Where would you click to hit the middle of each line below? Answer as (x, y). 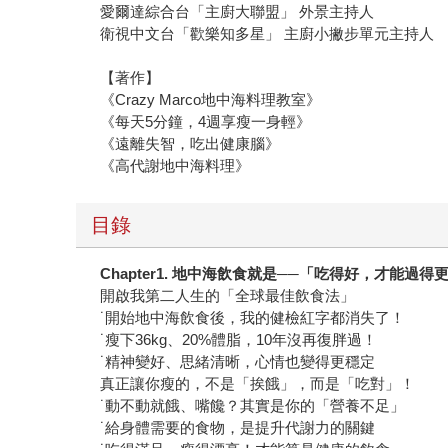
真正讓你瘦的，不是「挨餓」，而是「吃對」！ (258, 383)
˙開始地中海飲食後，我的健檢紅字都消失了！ (253, 317)
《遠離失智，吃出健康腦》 (190, 143)
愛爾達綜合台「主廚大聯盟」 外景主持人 (237, 11)
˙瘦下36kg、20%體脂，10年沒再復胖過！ (239, 339)
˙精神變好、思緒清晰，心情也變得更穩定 (238, 361)
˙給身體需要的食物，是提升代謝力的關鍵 (238, 427)
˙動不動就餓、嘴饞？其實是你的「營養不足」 (253, 405)
